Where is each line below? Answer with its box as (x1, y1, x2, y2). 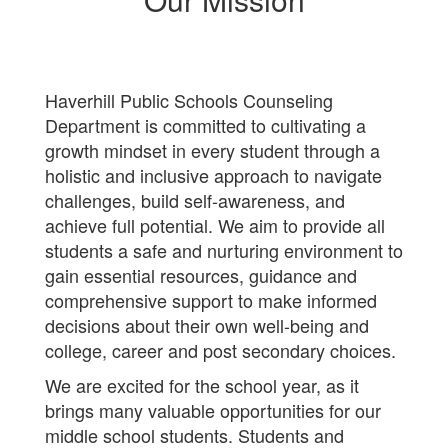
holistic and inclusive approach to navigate (45, 162, 382, 188)
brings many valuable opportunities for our (45, 397, 381, 423)
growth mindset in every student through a (45, 137, 380, 163)
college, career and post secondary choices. (45, 337, 396, 363)
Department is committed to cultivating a (45, 112, 366, 138)
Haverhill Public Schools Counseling (45, 87, 333, 113)
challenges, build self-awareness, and (45, 187, 345, 213)
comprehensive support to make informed (45, 287, 377, 313)
